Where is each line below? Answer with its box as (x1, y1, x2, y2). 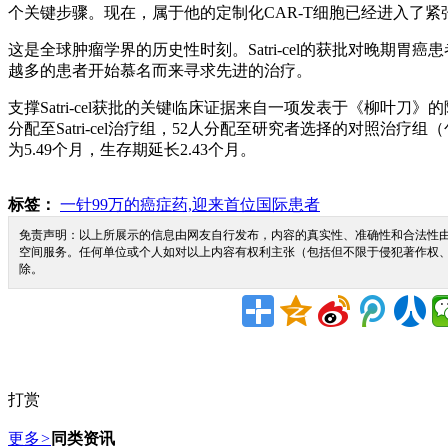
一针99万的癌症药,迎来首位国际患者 (60, 196, 320, 214)
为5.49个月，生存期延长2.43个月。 (8, 141, 256, 159)
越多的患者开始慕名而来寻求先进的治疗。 (8, 62, 312, 80)
